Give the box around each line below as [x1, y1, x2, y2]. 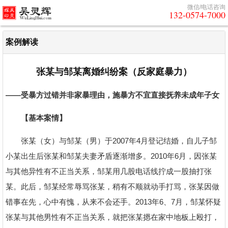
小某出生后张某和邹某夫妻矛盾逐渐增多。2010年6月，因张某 [6, 152, 217, 160]
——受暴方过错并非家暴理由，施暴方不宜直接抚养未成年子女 [6, 91, 219, 99]
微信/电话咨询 [187, 4, 225, 11]
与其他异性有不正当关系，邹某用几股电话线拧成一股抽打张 [6, 167, 212, 176]
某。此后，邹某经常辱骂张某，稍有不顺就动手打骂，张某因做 [6, 182, 219, 191]
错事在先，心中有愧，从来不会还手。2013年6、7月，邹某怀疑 [6, 197, 221, 206]
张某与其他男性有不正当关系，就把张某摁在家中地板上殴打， [6, 213, 219, 221]
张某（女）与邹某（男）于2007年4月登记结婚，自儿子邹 [6, 136, 217, 145]
